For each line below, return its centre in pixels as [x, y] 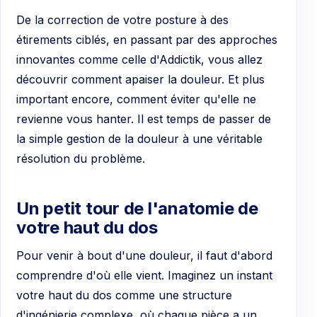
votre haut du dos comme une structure [124, 295]
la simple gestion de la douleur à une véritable [139, 139]
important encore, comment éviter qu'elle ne [136, 99]
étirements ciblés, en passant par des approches [147, 40]
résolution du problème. [81, 159]
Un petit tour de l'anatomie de [137, 209]
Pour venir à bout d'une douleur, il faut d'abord [144, 256]
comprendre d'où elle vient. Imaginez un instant [144, 276]
